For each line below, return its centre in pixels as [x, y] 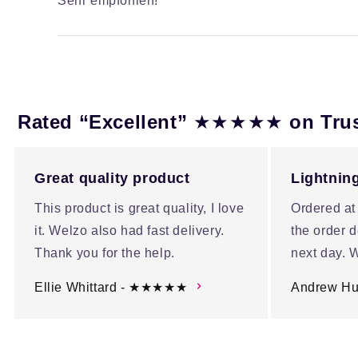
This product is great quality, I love [139, 209]
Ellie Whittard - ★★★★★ [111, 288]
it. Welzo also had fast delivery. [129, 231]
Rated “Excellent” [105, 122]
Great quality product [112, 179]
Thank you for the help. [105, 253]
